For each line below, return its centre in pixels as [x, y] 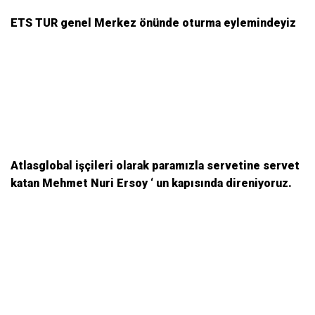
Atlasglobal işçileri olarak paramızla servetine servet [155, 166]
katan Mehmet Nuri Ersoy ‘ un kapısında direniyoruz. [151, 184]
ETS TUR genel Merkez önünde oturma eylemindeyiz [153, 23]
